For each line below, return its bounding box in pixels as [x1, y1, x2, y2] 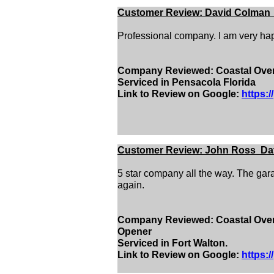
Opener [117, 226, 152, 237]
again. [117, 180, 144, 190]
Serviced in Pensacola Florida [117, 77, 256, 87]
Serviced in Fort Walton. [117, 238, 228, 248]
